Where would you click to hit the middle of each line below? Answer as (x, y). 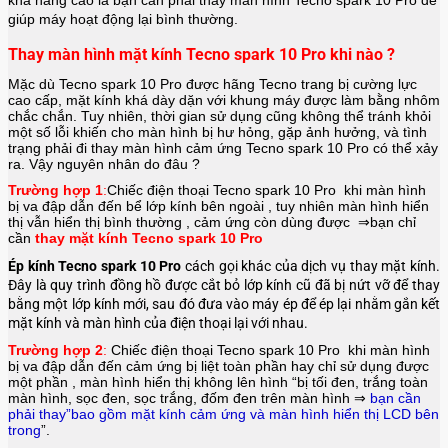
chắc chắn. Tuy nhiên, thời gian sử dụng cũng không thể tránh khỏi (219, 115)
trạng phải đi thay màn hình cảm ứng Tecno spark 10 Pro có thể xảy (223, 147)
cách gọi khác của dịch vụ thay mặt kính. (311, 265)
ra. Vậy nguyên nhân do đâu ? (104, 163)
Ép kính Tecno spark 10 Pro (95, 265)
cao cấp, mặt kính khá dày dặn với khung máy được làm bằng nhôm (224, 99)
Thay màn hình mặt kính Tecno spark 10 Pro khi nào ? (201, 54)
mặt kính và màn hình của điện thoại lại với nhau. (158, 322)
